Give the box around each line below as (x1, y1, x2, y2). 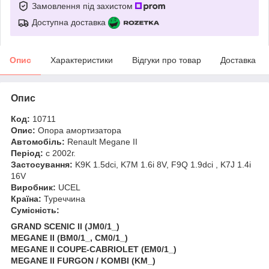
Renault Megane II (65, 136, 138, 147)
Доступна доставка (32, 17, 106, 27)
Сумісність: (11, 205, 59, 215)
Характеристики (50, 55, 113, 65)
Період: (11, 148, 43, 158)
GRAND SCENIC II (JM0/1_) (11, 221, 119, 231)
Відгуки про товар (132, 55, 201, 65)
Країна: (11, 193, 41, 204)
